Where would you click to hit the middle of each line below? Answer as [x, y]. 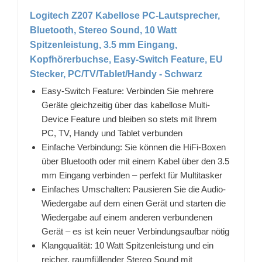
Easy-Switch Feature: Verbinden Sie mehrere [127, 91]
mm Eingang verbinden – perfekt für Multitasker [132, 175]
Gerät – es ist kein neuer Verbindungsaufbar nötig [135, 232]
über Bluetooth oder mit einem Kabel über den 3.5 [135, 161]
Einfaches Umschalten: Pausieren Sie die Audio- [134, 189]
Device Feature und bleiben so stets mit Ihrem [129, 119]
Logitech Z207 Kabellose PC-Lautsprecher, [125, 16]
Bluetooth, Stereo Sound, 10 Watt [103, 30]
